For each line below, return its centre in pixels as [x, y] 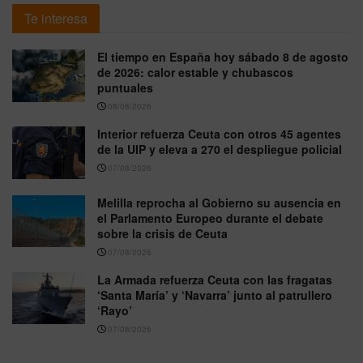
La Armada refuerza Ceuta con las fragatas [215, 279]
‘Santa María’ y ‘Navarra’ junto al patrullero [215, 295]
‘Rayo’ [115, 310]
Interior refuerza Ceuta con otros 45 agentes [219, 134]
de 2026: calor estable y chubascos [195, 73]
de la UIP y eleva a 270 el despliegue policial [220, 149]
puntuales [125, 88]
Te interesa [56, 19]
